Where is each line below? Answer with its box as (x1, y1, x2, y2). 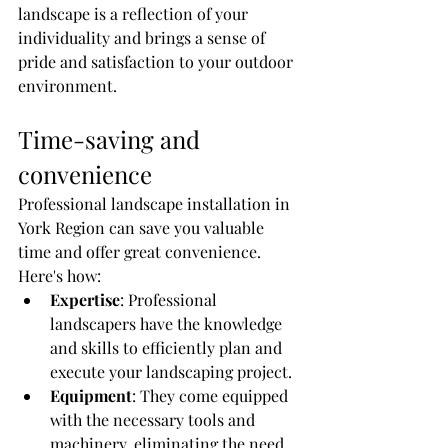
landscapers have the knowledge (50, 313, 286, 334)
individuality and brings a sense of (18, 27, 269, 48)
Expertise (50, 289, 120, 310)
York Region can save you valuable (18, 217, 268, 238)
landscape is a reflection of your (18, 3, 252, 24)
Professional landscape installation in (18, 193, 294, 214)
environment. (18, 75, 117, 96)
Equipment (50, 385, 132, 406)
